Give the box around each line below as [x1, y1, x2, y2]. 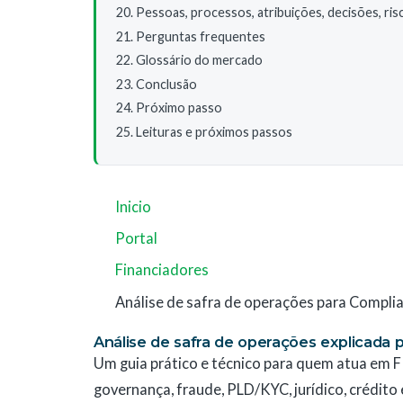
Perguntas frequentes [136, 28, 265, 44]
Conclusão [136, 76, 197, 92]
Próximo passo [136, 100, 222, 116]
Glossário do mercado [136, 52, 263, 68]
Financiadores [115, 261, 209, 280]
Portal [115, 229, 157, 248]
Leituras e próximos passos [136, 124, 292, 140]
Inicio [115, 197, 151, 216]
